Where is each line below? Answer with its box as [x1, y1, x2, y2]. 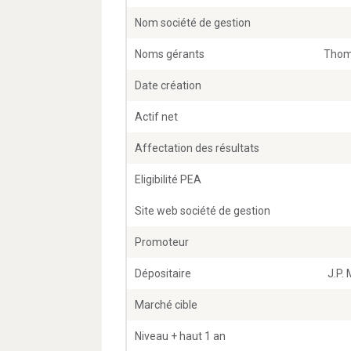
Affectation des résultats [135, 142, 259, 155]
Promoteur [135, 236, 189, 249]
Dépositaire [135, 267, 191, 280]
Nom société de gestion [135, 16, 251, 30]
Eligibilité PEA [135, 173, 201, 186]
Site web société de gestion [135, 204, 270, 218]
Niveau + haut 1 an [135, 330, 226, 343]
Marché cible [135, 299, 197, 312]
